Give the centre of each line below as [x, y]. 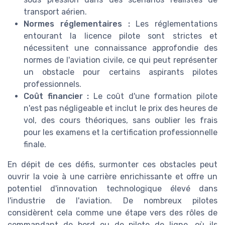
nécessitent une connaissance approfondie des [121, 48]
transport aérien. [55, 12]
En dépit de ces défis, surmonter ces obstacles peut [113, 165]
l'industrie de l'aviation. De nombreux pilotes [113, 201]
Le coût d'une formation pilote [153, 96]
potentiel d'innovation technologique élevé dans [113, 189]
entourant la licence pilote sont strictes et [121, 36]
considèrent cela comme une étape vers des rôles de [113, 213]
